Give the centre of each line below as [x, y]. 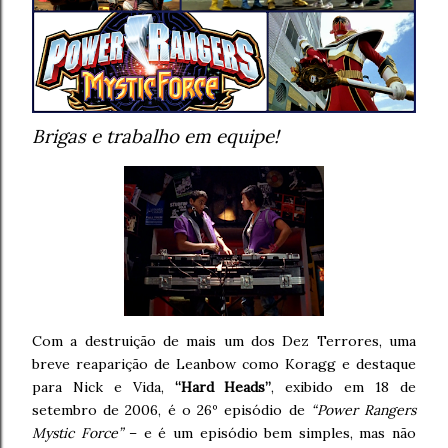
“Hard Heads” [223, 387]
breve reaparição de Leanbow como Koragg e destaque [224, 364]
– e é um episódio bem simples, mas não [269, 433]
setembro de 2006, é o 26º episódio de [171, 410]
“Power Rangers [363, 410]
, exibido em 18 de [344, 387]
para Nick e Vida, [103, 387]
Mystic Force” [77, 433]
